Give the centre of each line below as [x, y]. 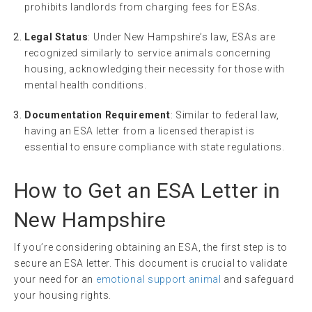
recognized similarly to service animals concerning [148, 53]
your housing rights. [63, 296]
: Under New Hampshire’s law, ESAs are [182, 37]
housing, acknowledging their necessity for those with [155, 69]
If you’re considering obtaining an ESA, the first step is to [151, 248]
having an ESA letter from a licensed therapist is [140, 131]
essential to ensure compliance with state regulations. [155, 147]
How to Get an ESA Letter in [147, 191]
